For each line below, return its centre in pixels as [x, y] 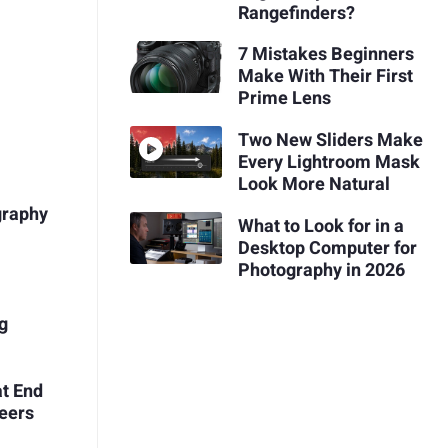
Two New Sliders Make [330, 140]
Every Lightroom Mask [328, 162]
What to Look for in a [320, 226]
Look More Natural [313, 184]
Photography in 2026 [321, 270]
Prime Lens [284, 99]
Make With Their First [325, 77]
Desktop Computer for [327, 248]
